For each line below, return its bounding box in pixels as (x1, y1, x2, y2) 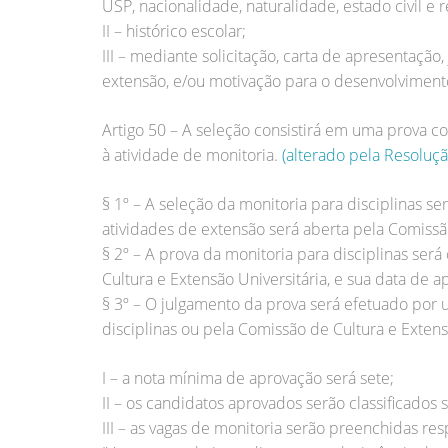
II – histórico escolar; (102, 20, 246, 43)
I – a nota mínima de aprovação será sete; (102, 367, 394, 390)
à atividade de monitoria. (102, 144, 282, 167)
